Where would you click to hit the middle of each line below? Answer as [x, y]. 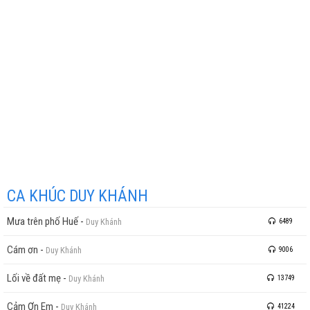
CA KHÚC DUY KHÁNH [77, 196]
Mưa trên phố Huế [43, 221]
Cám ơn [22, 249]
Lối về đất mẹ [34, 278]
